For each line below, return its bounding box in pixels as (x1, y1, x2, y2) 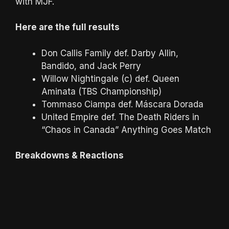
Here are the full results (15, 22, 120, 32)
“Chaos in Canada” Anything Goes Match (41, 124, 211, 135)
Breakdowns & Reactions (15, 150, 124, 161)
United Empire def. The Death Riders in (41, 111, 199, 122)
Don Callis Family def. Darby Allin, (41, 48, 178, 58)
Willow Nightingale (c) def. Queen (41, 73, 179, 84)
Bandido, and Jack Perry (41, 60, 141, 71)
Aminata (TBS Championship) (41, 86, 162, 97)
